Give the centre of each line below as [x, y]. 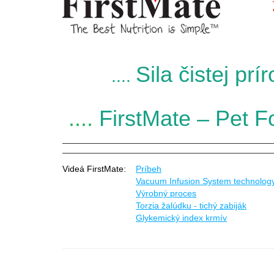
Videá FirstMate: [99, 168]
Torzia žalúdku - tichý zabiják [191, 205]
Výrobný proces [166, 193]
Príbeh [149, 168]
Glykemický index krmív [181, 217]
